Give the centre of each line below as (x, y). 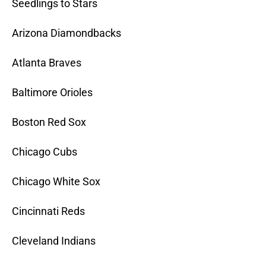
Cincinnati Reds (48, 211)
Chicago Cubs (45, 152)
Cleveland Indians (54, 241)
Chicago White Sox (56, 182)
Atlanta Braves (47, 63)
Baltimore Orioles (52, 93)
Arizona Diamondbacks (66, 33)
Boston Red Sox (49, 122)
